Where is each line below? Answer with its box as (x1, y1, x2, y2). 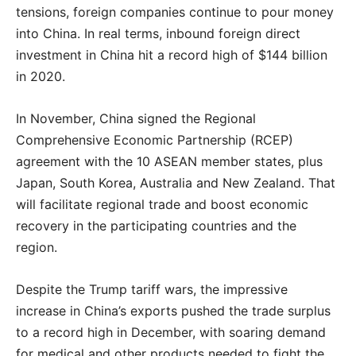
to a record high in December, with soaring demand (16, 324, 326, 340)
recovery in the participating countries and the (16, 218, 296, 234)
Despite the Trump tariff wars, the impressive (16, 281, 288, 297)
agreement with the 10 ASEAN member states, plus (16, 153, 323, 169)
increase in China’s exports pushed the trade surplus (16, 303, 331, 319)
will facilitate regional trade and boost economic (16, 196, 308, 212)
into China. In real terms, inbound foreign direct (16, 25, 300, 41)
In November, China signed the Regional (16, 110, 256, 126)
